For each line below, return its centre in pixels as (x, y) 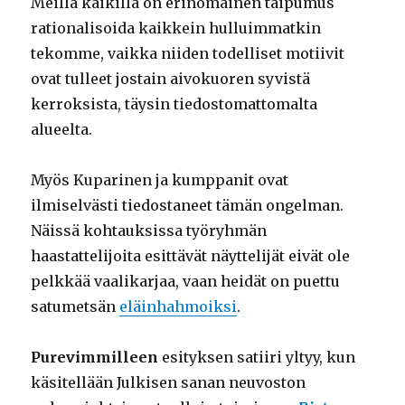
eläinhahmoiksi (179, 306)
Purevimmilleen (95, 357)
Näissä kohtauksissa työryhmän (149, 230)
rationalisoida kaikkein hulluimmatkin (176, 28)
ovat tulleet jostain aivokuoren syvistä (171, 78)
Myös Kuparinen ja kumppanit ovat (160, 179)
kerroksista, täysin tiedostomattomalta (174, 104)
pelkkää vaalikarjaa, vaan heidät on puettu (186, 281)
